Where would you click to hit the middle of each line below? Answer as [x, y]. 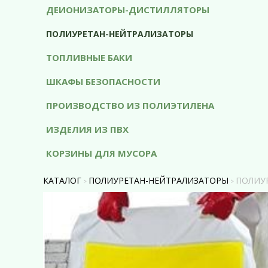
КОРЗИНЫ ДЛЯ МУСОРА [101, 153]
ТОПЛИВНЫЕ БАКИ [89, 57]
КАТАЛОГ [62, 180]
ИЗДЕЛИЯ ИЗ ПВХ [87, 129]
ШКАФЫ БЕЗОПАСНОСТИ [103, 81]
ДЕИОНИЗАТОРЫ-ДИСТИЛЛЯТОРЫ [128, 10]
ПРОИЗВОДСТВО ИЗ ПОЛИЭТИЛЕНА [130, 105]
